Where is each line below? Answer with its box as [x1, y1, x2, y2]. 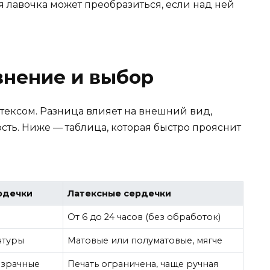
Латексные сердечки [67, 188, 172, 199]
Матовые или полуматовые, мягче [67, 235, 223, 246]
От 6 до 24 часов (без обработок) [67, 212, 221, 223]
